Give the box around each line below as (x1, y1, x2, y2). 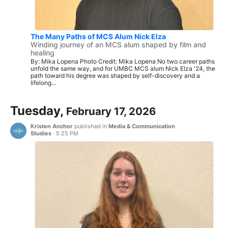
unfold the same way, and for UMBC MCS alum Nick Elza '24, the (31, 64, 215, 72)
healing (31, 48, 54, 57)
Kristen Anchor (31, 123, 73, 130)
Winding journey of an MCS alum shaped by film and (31, 40, 206, 49)
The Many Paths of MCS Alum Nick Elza (31, 32, 166, 41)
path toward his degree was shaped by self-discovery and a (31, 71, 200, 79)
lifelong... (31, 78, 56, 87)
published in (73, 123, 108, 130)
